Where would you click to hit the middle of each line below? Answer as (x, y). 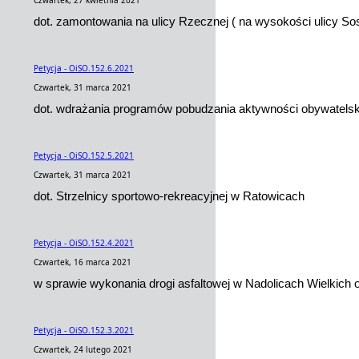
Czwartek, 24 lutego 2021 (83, 349)
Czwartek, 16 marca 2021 (83, 262)
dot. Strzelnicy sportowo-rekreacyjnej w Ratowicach (169, 196)
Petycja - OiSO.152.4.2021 (84, 243)
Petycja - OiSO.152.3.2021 (84, 330)
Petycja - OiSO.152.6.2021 (84, 68)
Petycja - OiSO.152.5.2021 (84, 155)
